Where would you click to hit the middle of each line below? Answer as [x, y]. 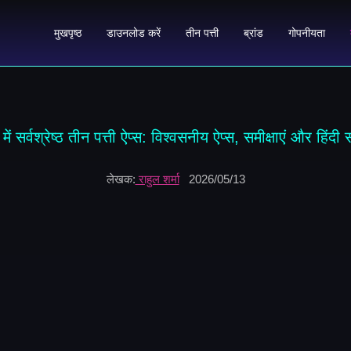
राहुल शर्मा [157, 179]
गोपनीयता [307, 33]
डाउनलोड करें [134, 33]
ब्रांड [253, 33]
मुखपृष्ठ [68, 33]
